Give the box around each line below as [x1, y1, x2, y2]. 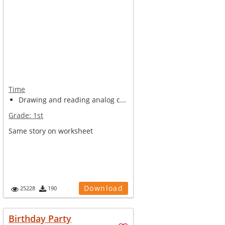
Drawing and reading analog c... [19, 95, 127, 104]
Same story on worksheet [9, 126, 93, 136]
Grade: [9, 110, 34, 120]
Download [83, 183, 124, 193]
